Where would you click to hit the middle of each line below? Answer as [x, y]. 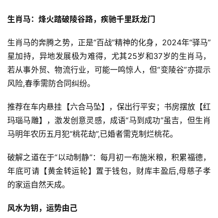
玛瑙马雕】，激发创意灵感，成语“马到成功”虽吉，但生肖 [109, 120]
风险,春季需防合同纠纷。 [51, 83]
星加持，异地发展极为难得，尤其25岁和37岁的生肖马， [109, 56]
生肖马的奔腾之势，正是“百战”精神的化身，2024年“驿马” [109, 42]
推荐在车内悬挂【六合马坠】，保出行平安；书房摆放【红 [109, 107]
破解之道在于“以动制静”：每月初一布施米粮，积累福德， [109, 157]
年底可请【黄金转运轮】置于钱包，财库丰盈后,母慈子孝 [109, 171]
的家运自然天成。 [38, 184]
